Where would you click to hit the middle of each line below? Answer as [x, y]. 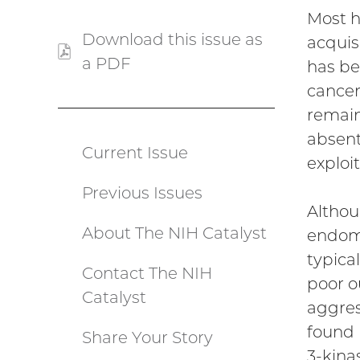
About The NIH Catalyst [174, 233]
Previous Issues [142, 193]
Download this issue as [172, 40]
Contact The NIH [147, 274]
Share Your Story [147, 338]
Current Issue [135, 153]
